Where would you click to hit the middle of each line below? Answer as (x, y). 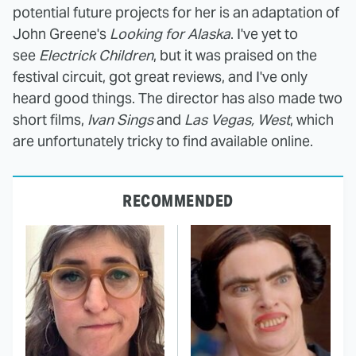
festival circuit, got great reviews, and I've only (160, 77)
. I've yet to (264, 34)
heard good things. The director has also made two (178, 98)
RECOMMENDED (178, 201)
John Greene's (61, 34)
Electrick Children (96, 55)
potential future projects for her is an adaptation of (176, 12)
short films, (50, 120)
